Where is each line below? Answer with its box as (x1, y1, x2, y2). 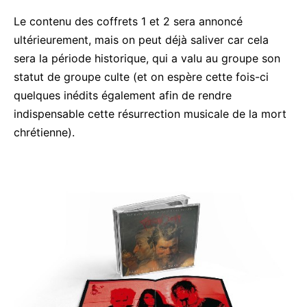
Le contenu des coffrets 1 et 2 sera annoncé (14, 14, 243, 29)
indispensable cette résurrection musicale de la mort (14, 107, 286, 121)
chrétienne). (14, 125, 75, 140)
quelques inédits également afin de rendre (14, 88, 232, 103)
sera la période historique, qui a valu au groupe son (14, 51, 280, 66)
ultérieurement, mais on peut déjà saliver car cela (14, 33, 269, 47)
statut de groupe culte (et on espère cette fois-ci (14, 70, 269, 84)
